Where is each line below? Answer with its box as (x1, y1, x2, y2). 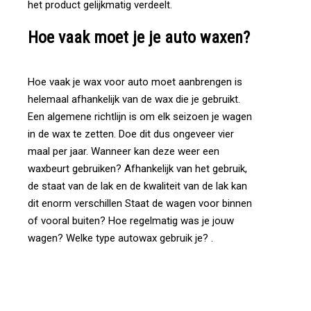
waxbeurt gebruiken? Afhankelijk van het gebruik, (28, 162, 247, 175)
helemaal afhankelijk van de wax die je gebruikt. (28, 93, 240, 106)
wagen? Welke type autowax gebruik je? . (28, 232, 213, 244)
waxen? (200, 28, 250, 47)
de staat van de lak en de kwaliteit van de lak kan (28, 180, 247, 192)
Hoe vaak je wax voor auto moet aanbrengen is (28, 76, 242, 88)
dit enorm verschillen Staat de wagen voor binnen (28, 197, 252, 210)
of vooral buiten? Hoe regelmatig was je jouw (28, 215, 234, 227)
